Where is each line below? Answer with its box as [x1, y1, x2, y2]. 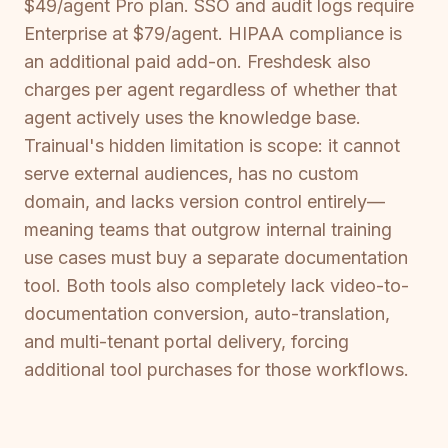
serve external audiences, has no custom [24, 163, 359, 185]
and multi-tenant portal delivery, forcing [24, 331, 349, 353]
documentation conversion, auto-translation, [24, 303, 390, 325]
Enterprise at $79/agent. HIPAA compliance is [24, 23, 402, 45]
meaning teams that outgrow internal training [24, 219, 392, 241]
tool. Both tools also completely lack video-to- [24, 275, 409, 297]
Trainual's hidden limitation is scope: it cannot [24, 135, 400, 157]
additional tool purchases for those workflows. [24, 359, 409, 381]
